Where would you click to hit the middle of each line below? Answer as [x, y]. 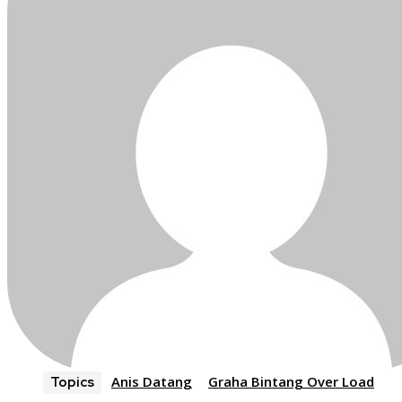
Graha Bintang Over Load [291, 382]
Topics [72, 383]
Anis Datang [152, 382]
